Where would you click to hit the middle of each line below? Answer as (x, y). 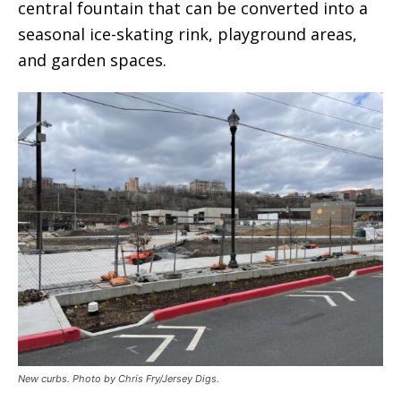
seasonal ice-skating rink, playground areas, (188, 34)
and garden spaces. (92, 60)
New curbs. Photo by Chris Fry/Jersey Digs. (119, 379)
